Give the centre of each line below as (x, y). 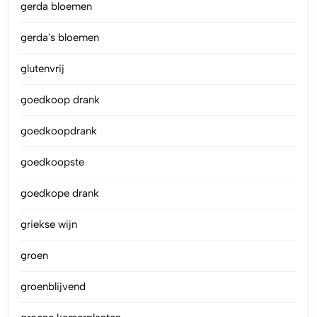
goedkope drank (60, 193)
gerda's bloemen (60, 37)
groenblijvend (53, 286)
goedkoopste (52, 162)
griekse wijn (49, 224)
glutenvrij (42, 68)
